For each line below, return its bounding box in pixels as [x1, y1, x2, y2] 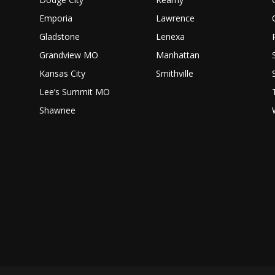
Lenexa [155, 31, 185, 43]
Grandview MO [39, 49, 99, 61]
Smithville [155, 68, 193, 80]
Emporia [39, 12, 73, 25]
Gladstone [39, 31, 80, 43]
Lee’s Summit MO [39, 86, 110, 98]
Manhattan [155, 49, 199, 61]
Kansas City [39, 68, 86, 80]
